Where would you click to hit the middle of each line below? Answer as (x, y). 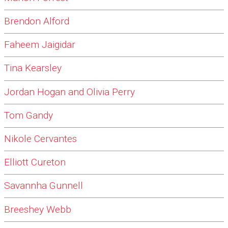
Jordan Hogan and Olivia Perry (69, 92)
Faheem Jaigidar (40, 45)
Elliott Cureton (35, 162)
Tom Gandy (28, 116)
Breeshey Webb (38, 210)
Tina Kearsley (33, 68)
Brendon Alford (37, 21)
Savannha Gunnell (44, 186)
